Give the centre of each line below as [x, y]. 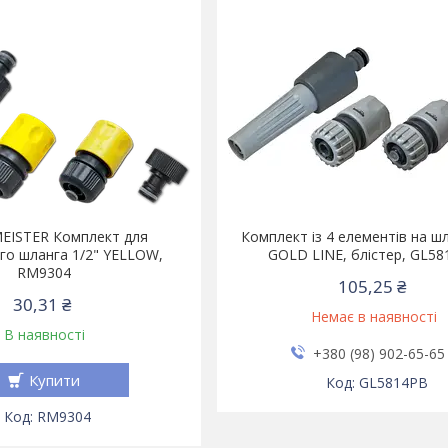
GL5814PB [394, 382]
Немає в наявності [373, 316]
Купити [55, 380]
